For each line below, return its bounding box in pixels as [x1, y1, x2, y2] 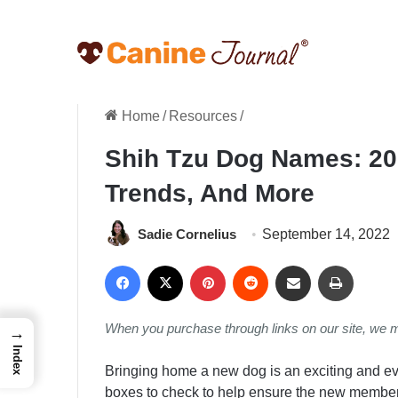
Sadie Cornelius [138, 227, 236, 242]
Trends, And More [105, 179, 314, 207]
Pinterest [225, 257, 281, 273]
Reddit [267, 257, 309, 273]
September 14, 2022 [262, 227, 390, 242]
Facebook [139, 257, 203, 273]
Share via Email [310, 257, 346, 273]
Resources [169, 108, 237, 123]
